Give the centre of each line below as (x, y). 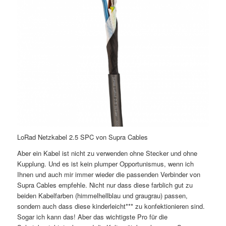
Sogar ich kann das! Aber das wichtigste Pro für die (92, 217)
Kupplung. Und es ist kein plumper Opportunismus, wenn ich (105, 164)
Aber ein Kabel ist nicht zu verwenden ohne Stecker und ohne (107, 153)
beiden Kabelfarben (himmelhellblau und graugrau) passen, (102, 196)
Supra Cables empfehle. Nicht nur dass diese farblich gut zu (105, 185)
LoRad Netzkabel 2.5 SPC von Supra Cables (82, 137)
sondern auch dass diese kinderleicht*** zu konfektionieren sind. (111, 206)
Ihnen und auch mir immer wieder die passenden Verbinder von (108, 175)
